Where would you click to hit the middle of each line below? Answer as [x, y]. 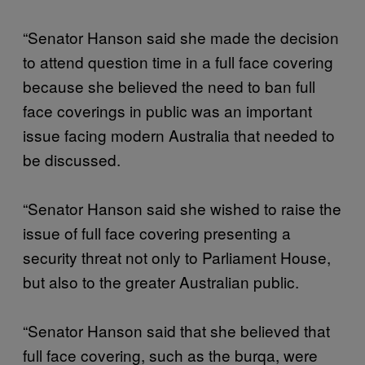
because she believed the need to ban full [169, 86]
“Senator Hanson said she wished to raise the [182, 208]
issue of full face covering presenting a [157, 232]
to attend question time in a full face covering [178, 61]
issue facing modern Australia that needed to [179, 134]
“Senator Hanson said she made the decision [181, 37]
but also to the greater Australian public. [161, 281]
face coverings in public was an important [167, 110]
